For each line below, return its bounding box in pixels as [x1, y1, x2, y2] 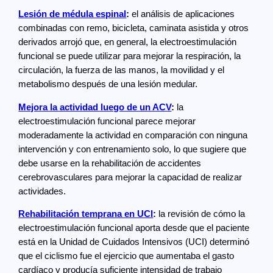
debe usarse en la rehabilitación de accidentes [18, 158, 202, 168]
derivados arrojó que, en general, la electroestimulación [18, 37, 237, 48]
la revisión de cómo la [156, 209, 246, 219]
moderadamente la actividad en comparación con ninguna [18, 130, 248, 140]
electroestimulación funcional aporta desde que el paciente [18, 223, 250, 233]
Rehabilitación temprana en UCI [18, 209, 154, 219]
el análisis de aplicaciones [129, 9, 235, 19]
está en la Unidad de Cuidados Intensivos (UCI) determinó [18, 237, 250, 247]
